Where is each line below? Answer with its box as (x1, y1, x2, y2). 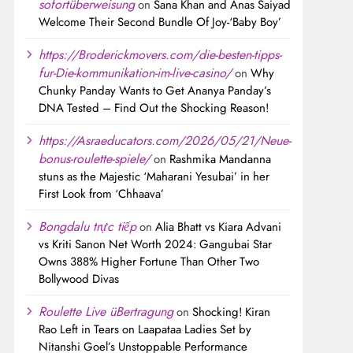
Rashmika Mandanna (169, 150, 271, 168)
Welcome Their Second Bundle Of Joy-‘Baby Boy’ (39, 13, 281, 31)
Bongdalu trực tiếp (39, 217, 136, 236)
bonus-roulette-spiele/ (39, 149, 150, 168)
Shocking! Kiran (192, 303, 270, 321)
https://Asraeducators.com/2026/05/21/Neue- (39, 131, 291, 150)
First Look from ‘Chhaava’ (39, 184, 164, 203)
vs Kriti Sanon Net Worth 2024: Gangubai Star (39, 235, 272, 253)
